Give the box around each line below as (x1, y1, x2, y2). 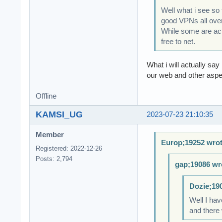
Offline (36, 92, 56, 101)
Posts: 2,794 (36, 155, 72, 163)
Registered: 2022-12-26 (36, 145, 102, 153)
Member (36, 131, 64, 139)
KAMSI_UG (36, 110, 83, 120)
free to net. (161, 38, 195, 46)
